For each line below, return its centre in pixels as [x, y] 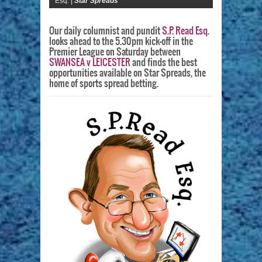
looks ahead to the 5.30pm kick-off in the [121, 41]
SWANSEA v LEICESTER [91, 62]
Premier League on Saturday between [115, 52]
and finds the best [165, 62]
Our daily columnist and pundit [106, 31]
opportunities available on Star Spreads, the [127, 73]
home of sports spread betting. [104, 83]
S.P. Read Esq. [186, 31]
